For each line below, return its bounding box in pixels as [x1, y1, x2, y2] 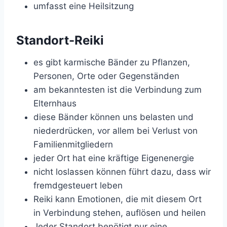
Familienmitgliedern [33, 139, 113, 150]
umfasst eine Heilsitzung [33, 1, 134, 12]
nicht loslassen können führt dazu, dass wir [33, 167, 211, 177]
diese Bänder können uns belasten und [33, 112, 194, 123]
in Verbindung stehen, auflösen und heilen [33, 208, 206, 218]
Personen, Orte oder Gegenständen [33, 71, 179, 82]
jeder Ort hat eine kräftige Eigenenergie [33, 153, 194, 164]
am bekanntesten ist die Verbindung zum [33, 85, 202, 95]
